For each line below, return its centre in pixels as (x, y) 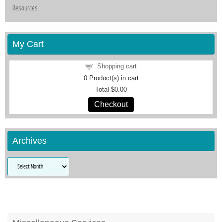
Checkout (111, 104)
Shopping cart (117, 66)
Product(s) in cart (113, 78)
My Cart (28, 44)
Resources (25, 8)
